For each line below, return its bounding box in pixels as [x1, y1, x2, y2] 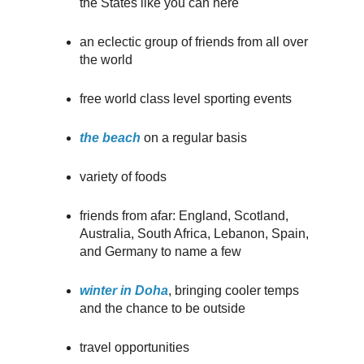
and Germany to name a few [79, 245, 241, 259]
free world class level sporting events [79, 92, 292, 106]
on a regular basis [140, 131, 247, 145]
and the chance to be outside [79, 301, 245, 315]
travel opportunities [79, 340, 189, 354]
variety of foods [79, 170, 167, 184]
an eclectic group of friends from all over [79, 35, 308, 50]
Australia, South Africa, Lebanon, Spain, [79, 227, 309, 241]
